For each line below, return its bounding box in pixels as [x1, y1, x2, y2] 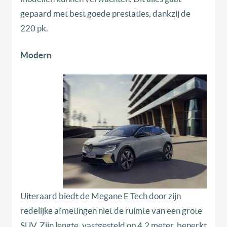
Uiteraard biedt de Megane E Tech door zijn [20, 191, 181, 201]
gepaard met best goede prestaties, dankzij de [20, 9, 191, 19]
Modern [20, 50, 52, 60]
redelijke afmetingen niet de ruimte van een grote [20, 206, 202, 216]
